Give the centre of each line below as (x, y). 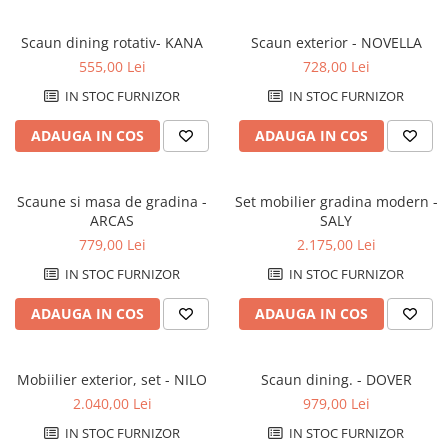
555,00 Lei (112, 67)
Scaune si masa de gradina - (112, 202)
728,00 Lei (336, 67)
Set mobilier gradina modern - (336, 202)
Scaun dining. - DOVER (388, 380)
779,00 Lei (112, 245)
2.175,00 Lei (336, 245)
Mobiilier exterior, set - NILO (190, 380)
